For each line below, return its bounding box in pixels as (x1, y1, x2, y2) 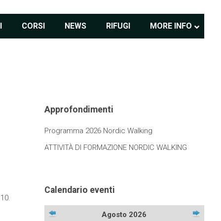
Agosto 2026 (102, 210, 147, 220)
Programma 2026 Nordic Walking (44, 126, 152, 136)
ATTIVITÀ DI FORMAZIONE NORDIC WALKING (44, 143, 187, 152)
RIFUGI (106, 21, 131, 31)
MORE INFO (150, 21, 192, 31)
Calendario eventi (44, 184, 115, 195)
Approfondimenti (44, 104, 113, 114)
